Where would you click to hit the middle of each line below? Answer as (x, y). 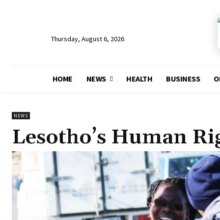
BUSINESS (183, 79)
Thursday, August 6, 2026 (88, 39)
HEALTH (139, 79)
